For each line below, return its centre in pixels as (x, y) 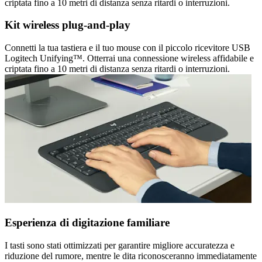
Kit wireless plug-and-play (68, 25)
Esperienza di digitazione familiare (87, 222)
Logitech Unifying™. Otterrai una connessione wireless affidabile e (129, 58)
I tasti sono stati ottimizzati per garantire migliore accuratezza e (120, 245)
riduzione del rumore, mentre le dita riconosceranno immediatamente (131, 256)
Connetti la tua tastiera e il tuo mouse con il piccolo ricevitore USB (127, 48)
